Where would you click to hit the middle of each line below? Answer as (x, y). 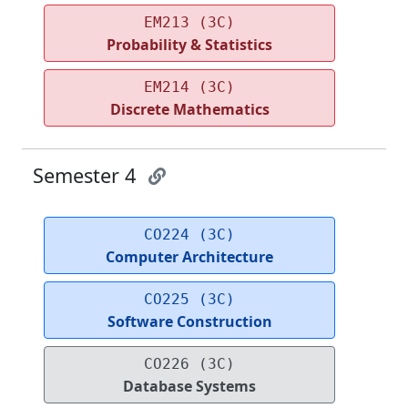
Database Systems (189, 387)
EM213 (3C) (189, 23)
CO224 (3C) (189, 235)
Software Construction (189, 322)
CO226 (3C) (189, 364)
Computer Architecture (189, 257)
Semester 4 (87, 176)
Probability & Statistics (189, 45)
